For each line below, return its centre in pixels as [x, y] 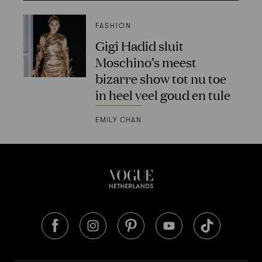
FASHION [113, 26]
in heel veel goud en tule [163, 95]
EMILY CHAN [118, 120]
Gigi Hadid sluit [139, 46]
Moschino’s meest [146, 62]
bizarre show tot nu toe [161, 78]
